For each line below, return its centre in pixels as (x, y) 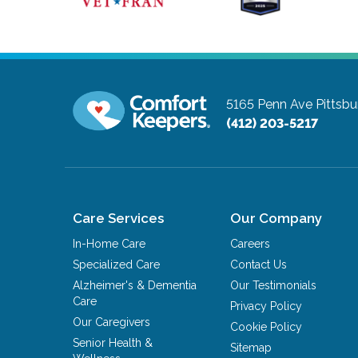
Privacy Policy (267, 306)
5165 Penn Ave (270, 104)
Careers (251, 243)
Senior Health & (113, 342)
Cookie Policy (267, 326)
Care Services (119, 218)
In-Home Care (109, 243)
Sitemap (251, 347)
